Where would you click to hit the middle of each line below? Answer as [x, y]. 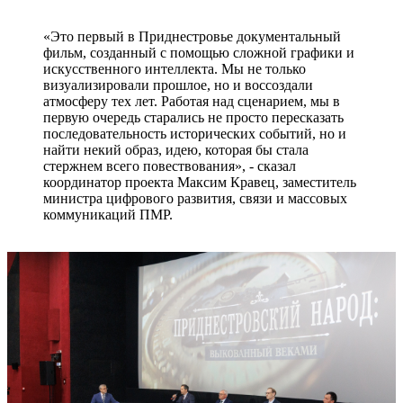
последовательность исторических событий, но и [195, 133]
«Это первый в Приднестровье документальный [192, 36]
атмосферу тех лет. [102, 101]
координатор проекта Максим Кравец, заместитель [200, 182]
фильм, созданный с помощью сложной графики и [199, 52]
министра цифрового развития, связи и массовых [195, 198]
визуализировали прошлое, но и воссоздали [178, 85]
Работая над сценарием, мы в [251, 101]
